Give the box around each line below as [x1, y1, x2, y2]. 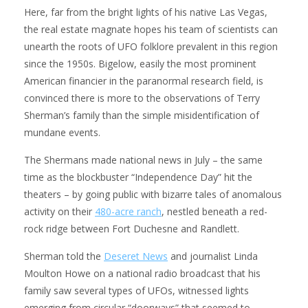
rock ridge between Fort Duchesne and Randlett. [24, 221, 239, 235]
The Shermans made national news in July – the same [24, 153, 263, 166]
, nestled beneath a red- [162, 204, 267, 218]
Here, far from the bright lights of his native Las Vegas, [24, 5, 267, 19]
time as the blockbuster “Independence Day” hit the [24, 170, 252, 184]
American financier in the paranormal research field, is [24, 74, 263, 87]
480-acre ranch [95, 204, 162, 218]
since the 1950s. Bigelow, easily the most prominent [24, 56, 256, 70]
